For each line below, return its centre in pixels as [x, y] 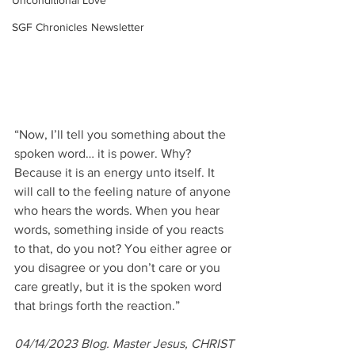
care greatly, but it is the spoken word [120, 287]
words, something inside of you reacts [120, 230]
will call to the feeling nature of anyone [124, 192]
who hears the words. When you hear [118, 211]
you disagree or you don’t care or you [119, 268]
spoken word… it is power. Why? [104, 154]
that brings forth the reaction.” [97, 306]
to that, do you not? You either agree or [124, 249]
